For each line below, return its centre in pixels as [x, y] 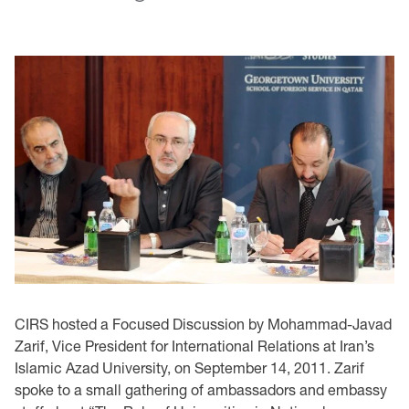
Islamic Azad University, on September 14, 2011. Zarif [189, 367]
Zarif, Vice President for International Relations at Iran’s [194, 345]
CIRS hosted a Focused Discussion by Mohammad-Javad [203, 323]
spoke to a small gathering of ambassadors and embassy [201, 389]
